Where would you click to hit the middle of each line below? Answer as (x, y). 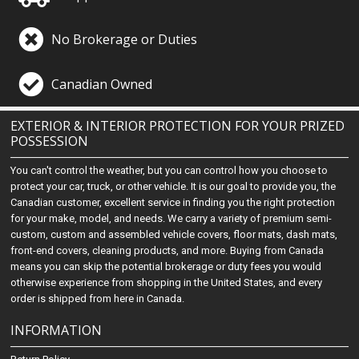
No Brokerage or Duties (125, 40)
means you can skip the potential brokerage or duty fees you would (166, 266)
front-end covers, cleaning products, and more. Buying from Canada (167, 250)
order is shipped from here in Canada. (98, 298)
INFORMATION (56, 330)
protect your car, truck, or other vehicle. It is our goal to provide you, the (173, 186)
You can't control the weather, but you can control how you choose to (169, 170)
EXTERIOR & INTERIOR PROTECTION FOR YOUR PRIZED (178, 126)
